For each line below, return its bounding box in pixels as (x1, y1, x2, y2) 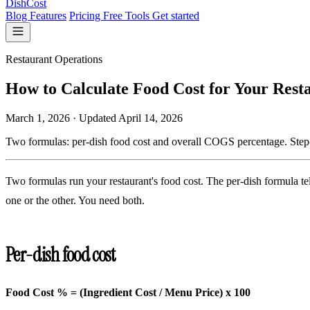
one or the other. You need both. (6, 194, 145, 206)
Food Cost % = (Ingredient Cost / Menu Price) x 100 (6, 286, 250, 298)
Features (30, 10, 66, 21)
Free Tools (103, 10, 152, 21)
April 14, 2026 (118, 111, 183, 124)
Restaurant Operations (6, 53, 102, 65)
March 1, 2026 (6, 111, 70, 124)
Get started (152, 10, 199, 21)
